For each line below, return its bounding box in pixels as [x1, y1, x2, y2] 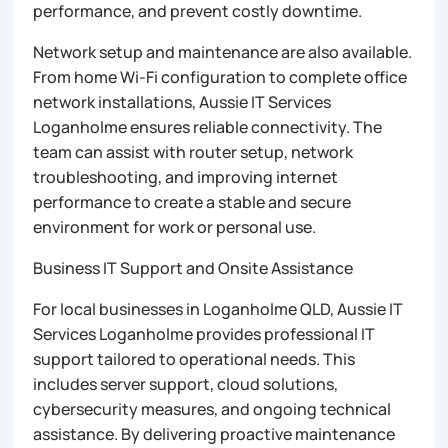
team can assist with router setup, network [33, 140, 354, 163]
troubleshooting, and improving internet [33, 165, 339, 188]
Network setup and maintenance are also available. [33, 40, 413, 63]
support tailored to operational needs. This [33, 347, 356, 370]
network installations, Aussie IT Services [33, 90, 332, 113]
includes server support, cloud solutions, [33, 372, 339, 395]
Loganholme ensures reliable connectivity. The [33, 115, 383, 138]
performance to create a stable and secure [33, 190, 352, 213]
